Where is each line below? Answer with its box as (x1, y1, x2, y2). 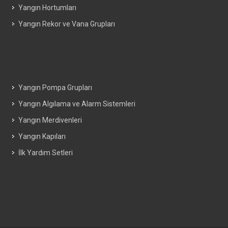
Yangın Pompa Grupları (18, 83, 92, 92)
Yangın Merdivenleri (18, 116, 82, 124)
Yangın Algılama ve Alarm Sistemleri (18, 99, 135, 108)
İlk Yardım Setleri (18, 148, 73, 157)
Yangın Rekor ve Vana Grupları (18, 19, 115, 28)
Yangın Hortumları (18, 3, 76, 12)
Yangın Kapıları (18, 132, 66, 140)
